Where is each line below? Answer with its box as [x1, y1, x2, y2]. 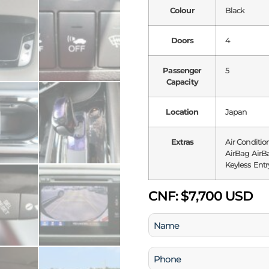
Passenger [163, 65, 202, 76]
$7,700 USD [178, 188, 253, 205]
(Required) [150, 232, 186, 243]
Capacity [166, 77, 198, 87]
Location [166, 107, 199, 117]
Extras [171, 137, 194, 147]
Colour [170, 5, 195, 16]
